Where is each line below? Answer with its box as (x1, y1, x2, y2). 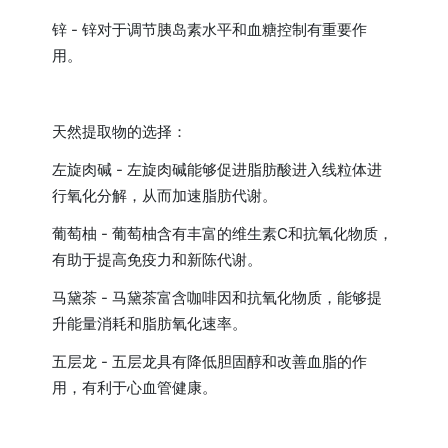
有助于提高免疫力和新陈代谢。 (52, 249, 263, 269)
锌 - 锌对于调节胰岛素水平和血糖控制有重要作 (52, 19, 368, 39)
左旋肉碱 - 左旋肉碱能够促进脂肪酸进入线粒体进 (52, 159, 383, 179)
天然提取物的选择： (52, 121, 188, 141)
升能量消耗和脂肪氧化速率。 (52, 313, 248, 333)
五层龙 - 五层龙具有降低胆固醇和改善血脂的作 (52, 351, 368, 371)
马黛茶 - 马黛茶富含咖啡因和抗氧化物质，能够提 (52, 287, 383, 307)
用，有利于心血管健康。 (52, 377, 218, 397)
